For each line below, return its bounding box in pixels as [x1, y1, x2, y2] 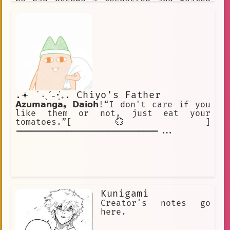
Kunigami [101, 188, 149, 200]
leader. [15, 5, 51, 16]
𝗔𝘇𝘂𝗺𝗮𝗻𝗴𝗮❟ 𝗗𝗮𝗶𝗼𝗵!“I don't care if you [15, 100, 210, 110]
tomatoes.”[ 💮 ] [15, 117, 210, 128]
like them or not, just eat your [15, 108, 210, 119]
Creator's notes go [101, 198, 210, 209]
